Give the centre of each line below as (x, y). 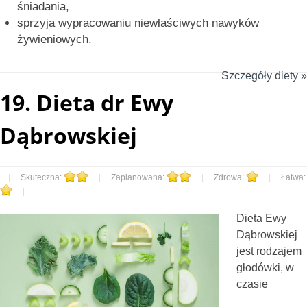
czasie (252, 284)
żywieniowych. (54, 39)
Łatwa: (293, 177)
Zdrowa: (230, 177)
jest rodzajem (269, 251)
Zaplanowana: (139, 177)
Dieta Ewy (261, 218)
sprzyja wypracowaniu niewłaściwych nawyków (138, 23)
